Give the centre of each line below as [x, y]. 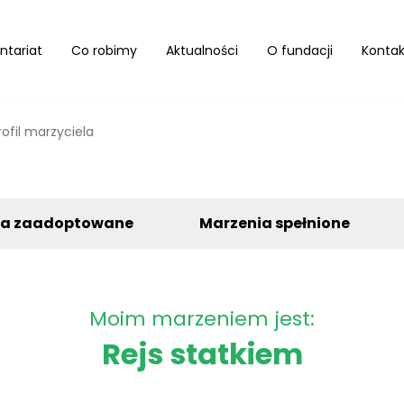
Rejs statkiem [202, 354]
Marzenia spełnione [274, 223]
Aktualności [202, 50]
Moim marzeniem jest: [202, 319]
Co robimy [104, 50]
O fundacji [300, 50]
